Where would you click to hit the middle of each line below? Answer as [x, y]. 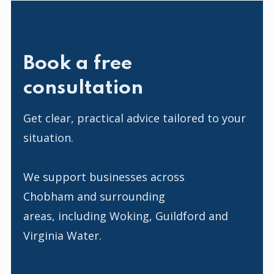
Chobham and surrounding [94, 197]
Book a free [78, 64]
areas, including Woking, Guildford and [126, 216]
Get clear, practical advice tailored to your [135, 118]
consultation [83, 89]
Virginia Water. [65, 236]
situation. [48, 138]
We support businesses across [104, 177]
